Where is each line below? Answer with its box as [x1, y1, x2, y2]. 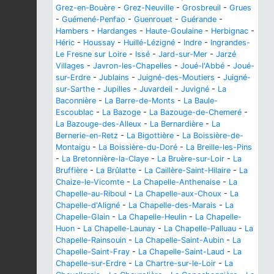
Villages [56, 61, 84, 70]
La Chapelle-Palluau [164, 223, 236, 233]
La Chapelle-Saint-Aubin [135, 235, 224, 245]
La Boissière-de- [182, 130, 243, 140]
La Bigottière [127, 130, 174, 140]
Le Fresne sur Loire [56, 49, 127, 59]
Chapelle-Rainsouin [56, 235, 126, 245]
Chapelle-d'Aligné [56, 200, 120, 210]
